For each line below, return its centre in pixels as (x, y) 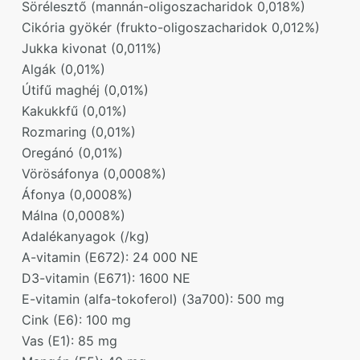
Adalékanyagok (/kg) (85, 236)
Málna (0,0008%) (73, 215)
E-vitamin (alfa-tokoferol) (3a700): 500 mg (153, 299)
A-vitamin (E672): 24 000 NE (110, 257)
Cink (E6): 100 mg (76, 319)
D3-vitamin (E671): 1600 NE (106, 278)
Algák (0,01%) (63, 69)
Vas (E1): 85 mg (69, 340)
